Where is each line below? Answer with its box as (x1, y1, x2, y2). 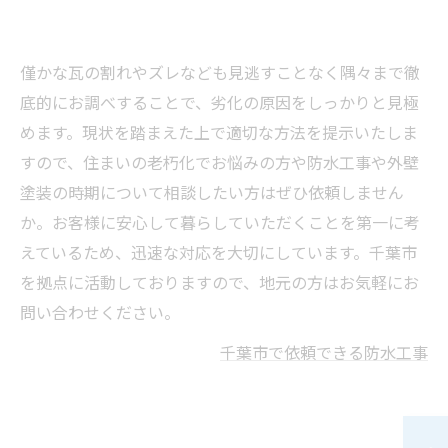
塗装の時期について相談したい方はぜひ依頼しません (20, 180, 404, 204)
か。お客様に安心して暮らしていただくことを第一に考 (20, 210, 420, 234)
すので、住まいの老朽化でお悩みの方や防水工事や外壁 (20, 150, 419, 174)
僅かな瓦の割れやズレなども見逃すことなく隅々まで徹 (20, 60, 420, 84)
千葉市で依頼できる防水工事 (220, 340, 428, 364)
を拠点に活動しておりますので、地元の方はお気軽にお (20, 270, 419, 294)
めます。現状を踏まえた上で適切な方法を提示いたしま (20, 120, 418, 144)
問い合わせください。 (20, 300, 180, 324)
